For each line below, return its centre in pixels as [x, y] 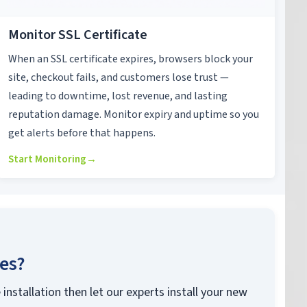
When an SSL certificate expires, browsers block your [131, 59]
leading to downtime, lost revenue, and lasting [118, 96]
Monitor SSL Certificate [78, 35]
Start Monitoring [48, 160]
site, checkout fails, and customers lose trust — [119, 78]
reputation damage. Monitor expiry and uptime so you [134, 115]
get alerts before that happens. [82, 133]
